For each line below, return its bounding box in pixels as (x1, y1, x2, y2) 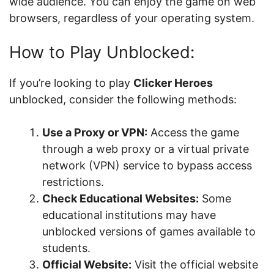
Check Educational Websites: (42, 192, 199, 205)
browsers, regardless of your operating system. (9, 12, 254, 24)
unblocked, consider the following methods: (9, 93, 237, 106)
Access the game (147, 126, 239, 139)
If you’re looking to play (9, 76, 133, 89)
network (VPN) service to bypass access (42, 159, 252, 172)
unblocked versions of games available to (42, 225, 256, 238)
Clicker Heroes (133, 76, 213, 89)
